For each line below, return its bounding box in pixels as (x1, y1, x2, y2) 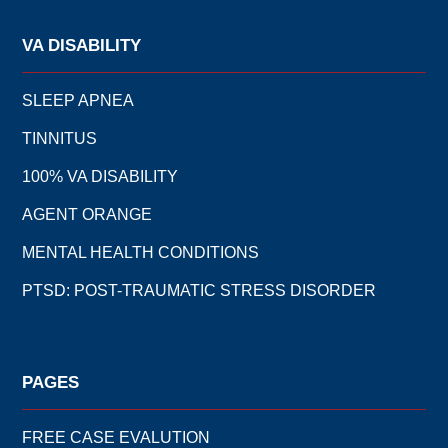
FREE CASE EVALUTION (22, 428, 211, 446)
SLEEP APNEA (22, 91, 135, 109)
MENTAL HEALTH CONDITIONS (22, 243, 260, 261)
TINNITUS (22, 129, 98, 147)
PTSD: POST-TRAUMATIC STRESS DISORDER (22, 281, 377, 299)
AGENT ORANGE (22, 205, 153, 223)
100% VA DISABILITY (22, 167, 179, 185)
